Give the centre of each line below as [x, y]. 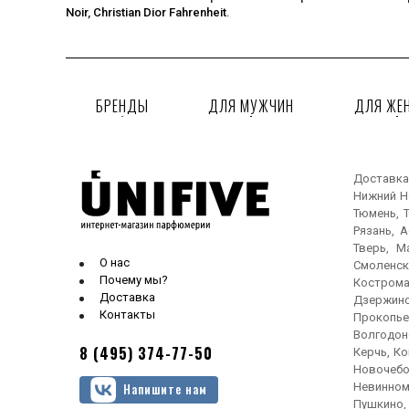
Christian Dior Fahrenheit [160, 12]
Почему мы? [134, 279]
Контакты [127, 314]
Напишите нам [165, 389]
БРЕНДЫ [122, 105]
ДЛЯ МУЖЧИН [252, 105]
